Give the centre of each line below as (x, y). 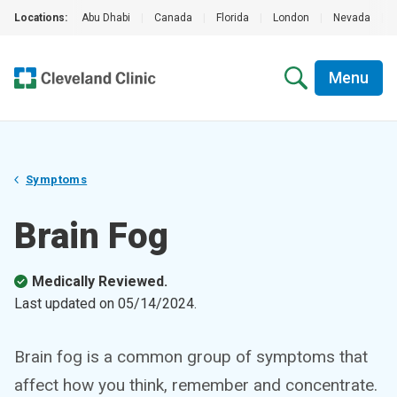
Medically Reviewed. (100, 281)
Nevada (352, 18)
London (291, 18)
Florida (233, 18)
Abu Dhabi (106, 18)
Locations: (41, 18)
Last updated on (66, 304)
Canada (173, 18)
